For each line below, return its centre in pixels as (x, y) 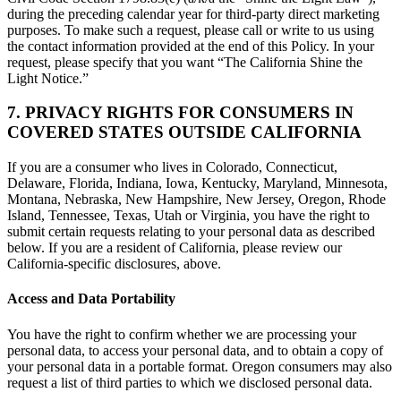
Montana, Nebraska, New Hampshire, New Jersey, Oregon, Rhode (196, 200)
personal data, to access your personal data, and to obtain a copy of (195, 350)
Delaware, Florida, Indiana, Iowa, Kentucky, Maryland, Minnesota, (197, 183)
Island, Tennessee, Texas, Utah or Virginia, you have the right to (188, 216)
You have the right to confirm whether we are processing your (182, 334)
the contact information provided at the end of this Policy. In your (191, 46)
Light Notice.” (48, 78)
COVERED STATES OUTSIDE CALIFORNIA (184, 132)
